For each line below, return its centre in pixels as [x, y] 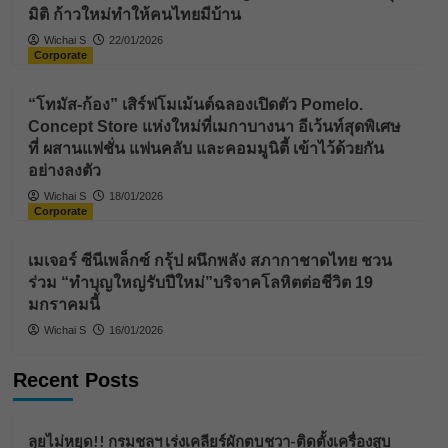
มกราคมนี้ [63, 305]
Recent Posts [75, 380]
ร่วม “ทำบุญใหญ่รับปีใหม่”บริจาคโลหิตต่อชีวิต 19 [200, 283]
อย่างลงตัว [64, 171]
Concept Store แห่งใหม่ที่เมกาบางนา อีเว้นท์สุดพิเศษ [214, 127]
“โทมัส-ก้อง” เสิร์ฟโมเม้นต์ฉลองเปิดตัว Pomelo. [195, 105]
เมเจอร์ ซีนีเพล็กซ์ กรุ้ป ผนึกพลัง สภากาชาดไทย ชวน [209, 261]
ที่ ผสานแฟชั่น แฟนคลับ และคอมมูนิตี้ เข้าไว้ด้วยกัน [205, 149]
